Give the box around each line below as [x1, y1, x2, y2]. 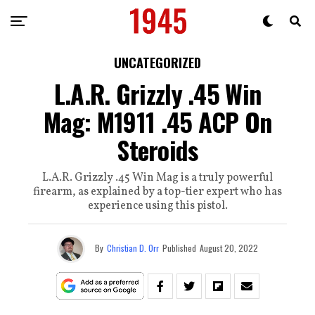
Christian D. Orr [107, 241, 159, 254]
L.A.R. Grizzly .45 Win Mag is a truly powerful [42, 170, 273, 186]
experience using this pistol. [87, 198, 228, 214]
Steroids [117, 131, 198, 168]
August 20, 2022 [200, 241, 258, 254]
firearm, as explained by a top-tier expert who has [33, 184, 282, 200]
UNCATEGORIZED [114, 53, 201, 72]
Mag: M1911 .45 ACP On [43, 103, 272, 140]
